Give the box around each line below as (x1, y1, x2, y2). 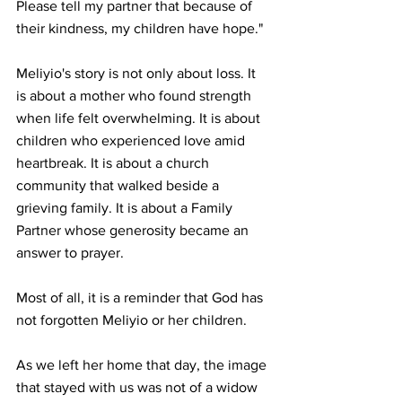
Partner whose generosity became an (16, 223, 252, 239)
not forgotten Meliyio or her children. (16, 312, 247, 328)
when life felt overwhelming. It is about (16, 110, 264, 127)
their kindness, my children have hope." (16, 21, 263, 37)
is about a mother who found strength (16, 88, 255, 104)
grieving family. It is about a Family (16, 200, 236, 216)
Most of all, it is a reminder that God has (16, 290, 267, 306)
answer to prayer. (16, 245, 124, 261)
